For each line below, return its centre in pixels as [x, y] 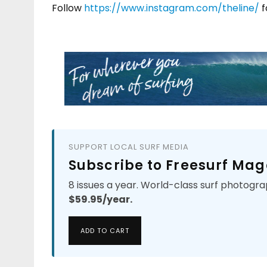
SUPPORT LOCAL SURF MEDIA [129, 147]
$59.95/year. [100, 199]
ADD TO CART [105, 230]
